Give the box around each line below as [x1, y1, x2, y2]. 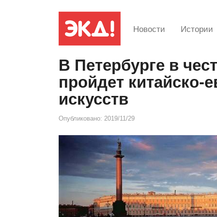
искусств [59, 91, 128, 108]
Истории [181, 25, 213, 34]
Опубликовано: [59, 115, 104, 122]
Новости [133, 25, 165, 34]
